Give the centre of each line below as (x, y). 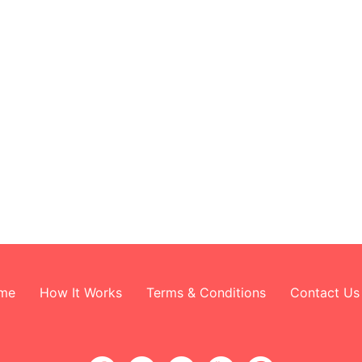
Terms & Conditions (206, 292)
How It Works (80, 292)
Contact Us (324, 292)
